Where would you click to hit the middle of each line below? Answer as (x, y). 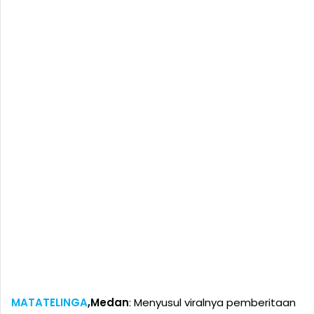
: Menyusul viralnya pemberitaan (212, 302)
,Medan (108, 302)
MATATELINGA (49, 302)
